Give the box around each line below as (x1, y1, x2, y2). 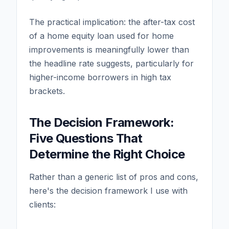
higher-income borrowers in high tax (29, 72, 171, 82)
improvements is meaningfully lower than (29, 44, 189, 55)
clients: (29, 199, 56, 210)
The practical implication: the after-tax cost (29, 16, 195, 27)
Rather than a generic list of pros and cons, (29, 171, 198, 182)
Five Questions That (29, 130, 143, 146)
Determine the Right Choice (29, 146, 185, 162)
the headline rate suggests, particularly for (29, 58, 194, 68)
